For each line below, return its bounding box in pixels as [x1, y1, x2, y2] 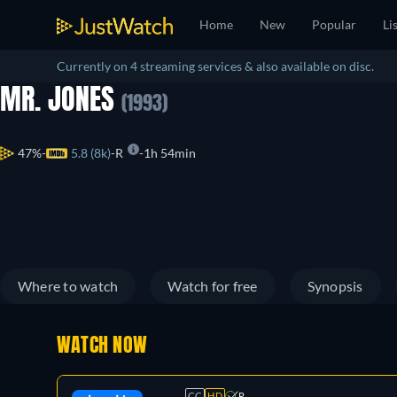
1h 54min [144, 145, 196, 161]
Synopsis [307, 277, 363, 294]
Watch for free [167, 277, 258, 294]
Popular [312, 17, 356, 32]
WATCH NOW [57, 337, 148, 356]
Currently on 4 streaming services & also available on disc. [57, 58, 374, 74]
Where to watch [18, 277, 119, 294]
